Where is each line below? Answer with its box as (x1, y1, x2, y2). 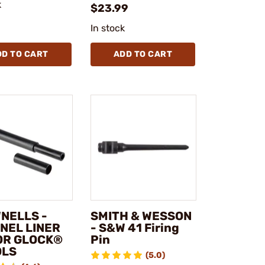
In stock (90, 22, 125, 34)
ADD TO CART (113, 49, 172, 59)
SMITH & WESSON (90, 209, 192, 224)
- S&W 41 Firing (90, 221, 179, 235)
